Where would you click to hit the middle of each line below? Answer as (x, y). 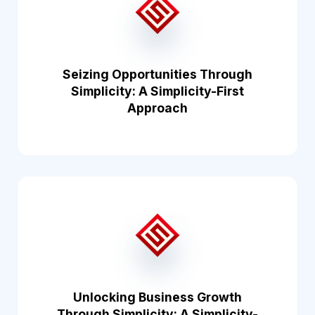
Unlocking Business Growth (157, 297)
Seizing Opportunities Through (157, 74)
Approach (157, 108)
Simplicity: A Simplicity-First (157, 91)
